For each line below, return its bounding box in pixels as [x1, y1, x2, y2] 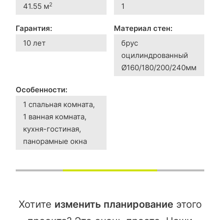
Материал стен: [113, 24, 172, 33]
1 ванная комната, [23, 112, 86, 122]
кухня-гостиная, [23, 124, 81, 134]
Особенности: [16, 85, 67, 95]
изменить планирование [54, 198, 173, 211]
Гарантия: [16, 24, 52, 33]
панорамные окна [23, 137, 87, 146]
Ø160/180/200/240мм [121, 63, 196, 73]
